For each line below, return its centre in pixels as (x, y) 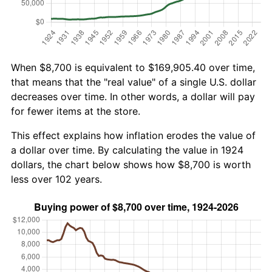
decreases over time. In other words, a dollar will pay (133, 96)
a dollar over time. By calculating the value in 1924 (127, 150)
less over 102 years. (56, 179)
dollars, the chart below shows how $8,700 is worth (131, 164)
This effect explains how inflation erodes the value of (133, 135)
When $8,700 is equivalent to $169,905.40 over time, (133, 67)
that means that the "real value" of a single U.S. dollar (134, 82)
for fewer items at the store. (76, 111)
